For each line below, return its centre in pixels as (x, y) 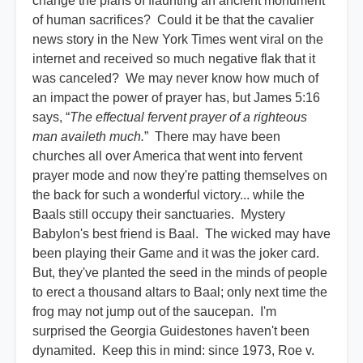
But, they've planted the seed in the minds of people (180, 273)
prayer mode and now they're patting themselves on (180, 176)
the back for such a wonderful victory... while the (169, 195)
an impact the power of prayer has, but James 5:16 (176, 98)
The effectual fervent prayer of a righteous (188, 117)
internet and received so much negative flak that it (174, 59)
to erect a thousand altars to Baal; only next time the (180, 293)
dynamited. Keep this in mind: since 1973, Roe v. (173, 351)
